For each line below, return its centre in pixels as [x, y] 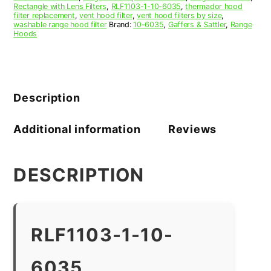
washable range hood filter [60, 24]
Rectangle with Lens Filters [60, 6]
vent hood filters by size [179, 15]
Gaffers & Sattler [197, 24]
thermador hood [214, 6]
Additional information [77, 129]
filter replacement [44, 15]
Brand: [121, 24]
